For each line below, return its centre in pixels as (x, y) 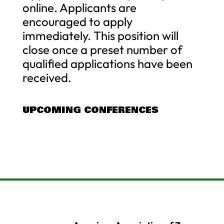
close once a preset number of (102, 49)
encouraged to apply (77, 21)
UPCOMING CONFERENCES (90, 110)
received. (47, 77)
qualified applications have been (107, 63)
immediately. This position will (100, 35)
